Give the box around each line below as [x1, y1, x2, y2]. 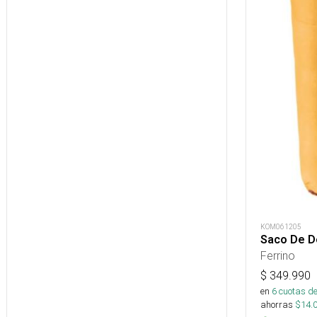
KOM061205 [260, 222, 301, 231]
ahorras [260, 299, 293, 311]
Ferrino [260, 248, 295, 263]
